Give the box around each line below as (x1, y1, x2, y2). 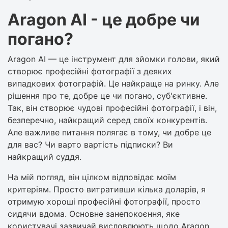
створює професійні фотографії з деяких (8, 66, 172, 76)
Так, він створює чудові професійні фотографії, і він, (8, 102, 217, 113)
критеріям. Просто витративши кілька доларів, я (8, 184, 206, 194)
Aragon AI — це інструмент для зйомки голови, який (8, 53, 220, 64)
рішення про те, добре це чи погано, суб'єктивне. (8, 90, 207, 101)
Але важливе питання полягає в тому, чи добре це (8, 127, 211, 137)
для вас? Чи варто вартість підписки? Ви (8, 139, 173, 150)
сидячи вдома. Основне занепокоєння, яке (8, 208, 180, 219)
